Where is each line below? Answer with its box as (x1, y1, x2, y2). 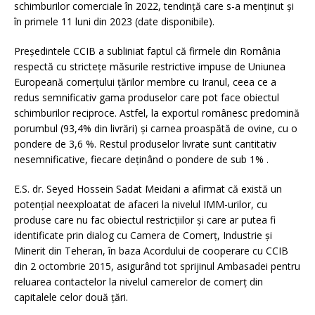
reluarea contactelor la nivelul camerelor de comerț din (14, 275, 263, 289)
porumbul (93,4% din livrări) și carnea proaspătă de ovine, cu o (14, 122, 297, 136)
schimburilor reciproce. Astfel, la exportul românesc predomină (14, 106, 300, 120)
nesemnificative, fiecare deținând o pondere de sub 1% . (14, 153, 269, 167)
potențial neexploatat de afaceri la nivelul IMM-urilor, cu (14, 198, 267, 212)
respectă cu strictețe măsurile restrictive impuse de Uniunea (14, 60, 285, 74)
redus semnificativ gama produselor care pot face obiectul (14, 91, 279, 105)
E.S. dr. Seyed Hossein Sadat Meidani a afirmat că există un (14, 182, 282, 196)
